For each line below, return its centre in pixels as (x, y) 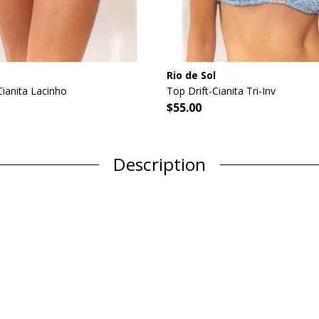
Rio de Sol (191, 75)
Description (159, 164)
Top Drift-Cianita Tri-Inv (221, 91)
